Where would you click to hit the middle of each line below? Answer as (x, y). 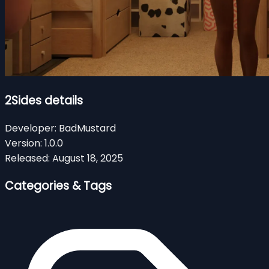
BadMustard (87, 128)
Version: (23, 143)
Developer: (31, 128)
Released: (27, 158)
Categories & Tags (58, 186)
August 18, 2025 (88, 158)
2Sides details (44, 101)
